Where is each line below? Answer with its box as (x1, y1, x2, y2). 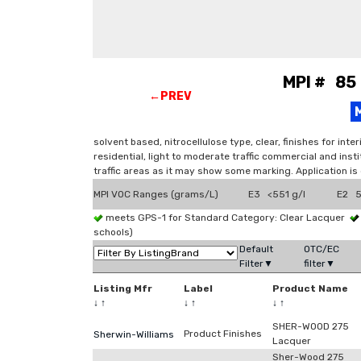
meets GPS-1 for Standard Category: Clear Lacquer (103, 212, 350, 223)
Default (239, 243, 273, 255)
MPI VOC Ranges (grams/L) (93, 189, 218, 200)
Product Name (272, 283, 348, 294)
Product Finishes (184, 328, 262, 339)
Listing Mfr (93, 283, 152, 294)
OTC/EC (304, 243, 339, 255)
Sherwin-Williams (93, 329, 174, 340)
